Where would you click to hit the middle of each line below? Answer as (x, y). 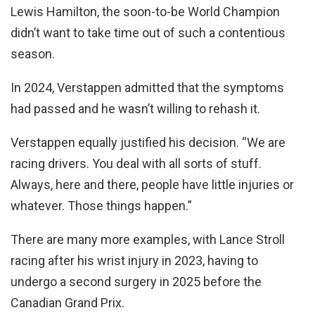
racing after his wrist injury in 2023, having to (134, 260)
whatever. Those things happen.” (103, 205)
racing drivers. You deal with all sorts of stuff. (136, 163)
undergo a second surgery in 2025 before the (136, 281)
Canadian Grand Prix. (67, 302)
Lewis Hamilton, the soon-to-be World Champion (145, 11)
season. (33, 53)
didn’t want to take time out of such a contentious (148, 32)
